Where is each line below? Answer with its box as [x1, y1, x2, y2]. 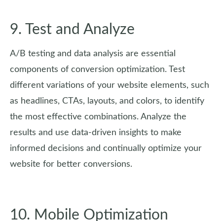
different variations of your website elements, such [10, 81, 209, 90]
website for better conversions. [10, 160, 132, 169]
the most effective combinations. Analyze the [10, 112, 186, 121]
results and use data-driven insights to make [10, 128, 182, 137]
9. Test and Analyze [10, 22, 135, 37]
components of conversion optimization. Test [10, 65, 185, 74]
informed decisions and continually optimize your [10, 144, 202, 153]
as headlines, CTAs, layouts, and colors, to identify [10, 97, 204, 106]
